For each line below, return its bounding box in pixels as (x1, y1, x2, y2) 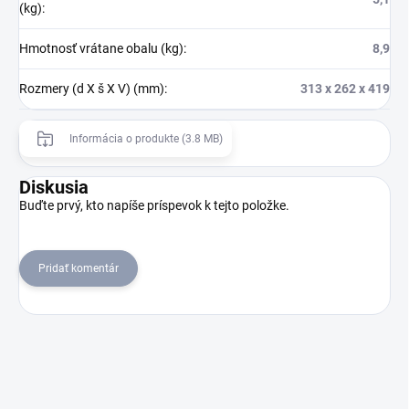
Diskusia (19, 175, 89, 198)
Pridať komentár (38, 261, 119, 275)
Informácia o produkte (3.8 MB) (69, 131, 223, 145)
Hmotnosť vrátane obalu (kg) (19, 40, 184, 56)
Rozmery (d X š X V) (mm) (19, 80, 164, 96)
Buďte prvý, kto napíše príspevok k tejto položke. (19, 197, 289, 213)
